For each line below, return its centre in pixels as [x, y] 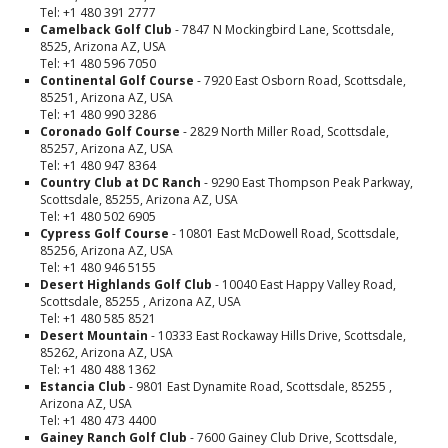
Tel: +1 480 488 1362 [98, 369]
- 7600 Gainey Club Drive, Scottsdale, [292, 437]
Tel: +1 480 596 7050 [98, 63]
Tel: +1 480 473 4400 [98, 420]
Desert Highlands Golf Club [126, 284]
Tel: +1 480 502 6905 [98, 216]
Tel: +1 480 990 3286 [98, 114]
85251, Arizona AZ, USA [106, 97]
